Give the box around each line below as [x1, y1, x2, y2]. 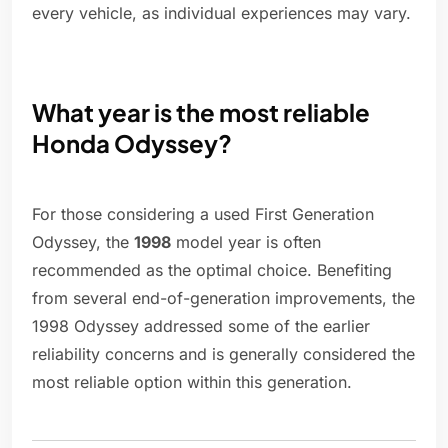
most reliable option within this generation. [32, 372, 352, 393]
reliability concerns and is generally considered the [32, 344, 415, 365]
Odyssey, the [32, 232, 134, 253]
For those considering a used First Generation [32, 204, 374, 225]
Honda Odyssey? [32, 128, 232, 159]
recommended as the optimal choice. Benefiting [32, 260, 392, 281]
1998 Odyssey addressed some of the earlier [32, 316, 370, 337]
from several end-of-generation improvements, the [32, 288, 415, 309]
